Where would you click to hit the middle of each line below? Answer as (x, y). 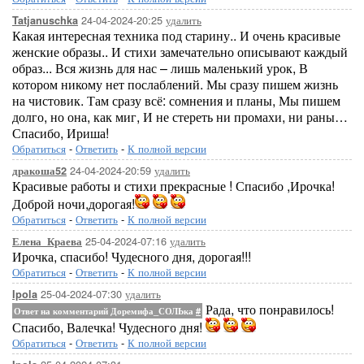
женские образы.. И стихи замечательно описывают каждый (180, 52)
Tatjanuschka (45, 20)
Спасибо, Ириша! (61, 133)
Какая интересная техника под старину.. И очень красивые (176, 35)
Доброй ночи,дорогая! (74, 204)
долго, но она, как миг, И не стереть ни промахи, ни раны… (180, 117)
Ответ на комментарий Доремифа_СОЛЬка (105, 311)
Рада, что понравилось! (268, 309)
